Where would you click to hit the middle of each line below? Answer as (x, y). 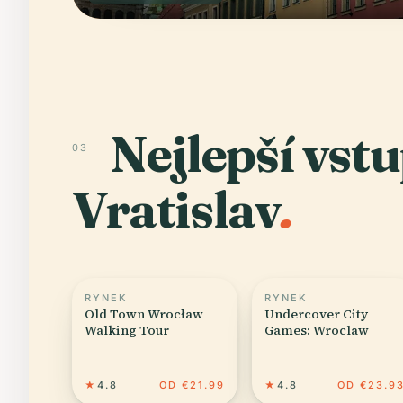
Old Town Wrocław (144, 313)
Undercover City (316, 313)
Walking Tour (127, 330)
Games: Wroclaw (317, 330)
